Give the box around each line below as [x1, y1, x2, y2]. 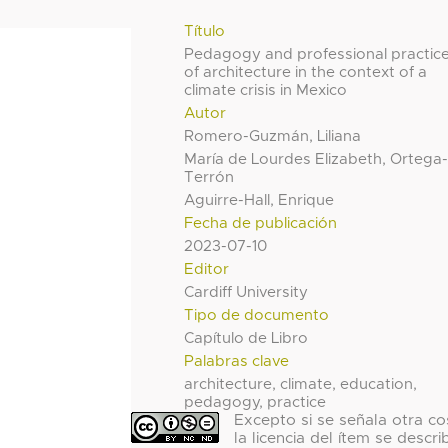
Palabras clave [184, 353, 290, 369]
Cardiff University [184, 284, 309, 300]
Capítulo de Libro [184, 330, 309, 346]
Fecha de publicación [184, 215, 338, 231]
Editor [184, 261, 230, 277]
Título [184, 23, 226, 39]
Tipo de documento [184, 307, 330, 323]
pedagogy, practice [184, 394, 327, 410]
